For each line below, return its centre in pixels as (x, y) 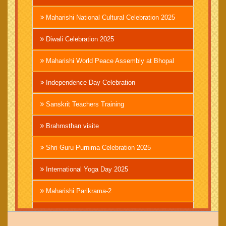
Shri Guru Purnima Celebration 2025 (97, 147)
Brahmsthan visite (71, 126)
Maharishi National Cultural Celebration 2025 (109, 17)
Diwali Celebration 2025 (79, 39)
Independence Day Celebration (89, 82)
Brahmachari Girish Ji (76, 212)
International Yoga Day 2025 (86, 169)
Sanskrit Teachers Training (84, 104)
